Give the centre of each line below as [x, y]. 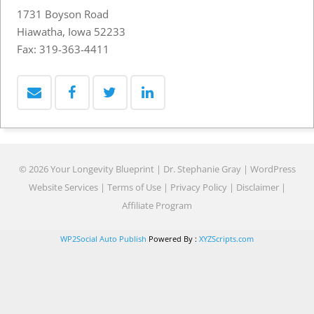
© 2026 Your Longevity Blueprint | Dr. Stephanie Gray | [134, 169]
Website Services [63, 187]
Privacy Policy [198, 187]
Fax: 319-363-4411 [63, 49]
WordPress [273, 169]
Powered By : [173, 239]
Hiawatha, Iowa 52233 [71, 31]
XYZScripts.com [226, 239]
